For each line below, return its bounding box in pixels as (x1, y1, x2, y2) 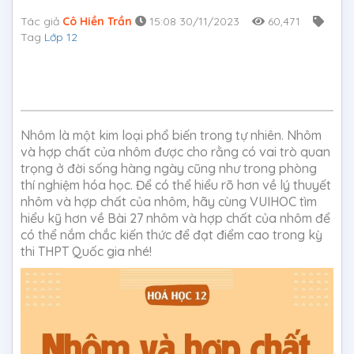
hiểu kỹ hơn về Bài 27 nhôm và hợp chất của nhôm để (21, 210, 330, 227)
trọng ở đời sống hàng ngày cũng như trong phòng (21, 160, 317, 177)
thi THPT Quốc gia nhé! (21, 243, 152, 260)
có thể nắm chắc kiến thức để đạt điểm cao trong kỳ (21, 227, 322, 243)
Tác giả (21, 14, 62, 29)
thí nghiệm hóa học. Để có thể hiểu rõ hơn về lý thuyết (21, 177, 331, 194)
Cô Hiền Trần (62, 14, 132, 29)
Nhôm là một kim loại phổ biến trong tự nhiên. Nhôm (21, 127, 322, 144)
